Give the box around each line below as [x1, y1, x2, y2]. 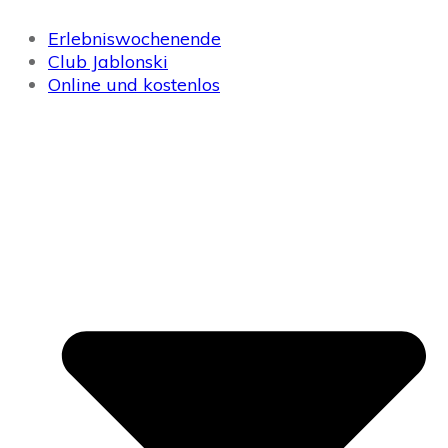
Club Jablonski [48, 50, 168, 73]
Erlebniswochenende [48, 27, 221, 50]
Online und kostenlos [48, 73, 220, 96]
